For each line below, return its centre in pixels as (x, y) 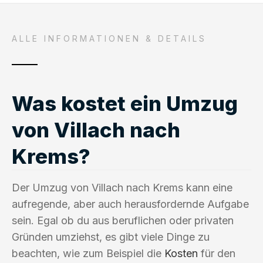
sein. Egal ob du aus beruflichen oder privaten (123, 220)
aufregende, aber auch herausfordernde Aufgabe (130, 204)
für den (217, 253)
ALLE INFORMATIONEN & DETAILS (109, 38)
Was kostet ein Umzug (125, 103)
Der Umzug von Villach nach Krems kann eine (122, 187)
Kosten (181, 253)
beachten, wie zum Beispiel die (88, 253)
